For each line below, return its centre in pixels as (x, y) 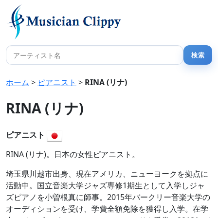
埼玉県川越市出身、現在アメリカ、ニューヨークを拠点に (107, 174)
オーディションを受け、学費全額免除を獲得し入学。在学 (107, 209)
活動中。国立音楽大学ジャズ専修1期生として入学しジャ (105, 185)
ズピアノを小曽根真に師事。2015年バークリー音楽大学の (108, 197)
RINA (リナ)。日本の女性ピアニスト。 (73, 154)
